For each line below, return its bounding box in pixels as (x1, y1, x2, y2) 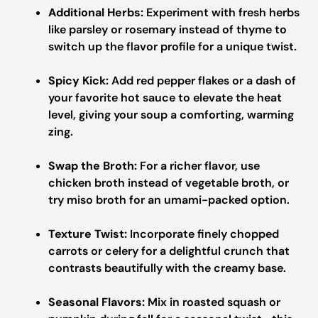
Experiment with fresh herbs (143, 5, 300, 20)
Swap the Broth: (48, 158, 137, 173)
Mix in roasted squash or (145, 295, 280, 309)
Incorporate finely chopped (127, 226, 279, 241)
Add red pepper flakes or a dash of (109, 73, 296, 88)
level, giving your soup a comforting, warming (48, 107, 294, 122)
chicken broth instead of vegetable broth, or (48, 175, 289, 190)
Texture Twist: (48, 226, 127, 241)
